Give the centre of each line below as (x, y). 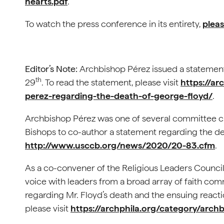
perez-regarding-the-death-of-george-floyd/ (119, 96)
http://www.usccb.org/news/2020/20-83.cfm (120, 145)
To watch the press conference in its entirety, (114, 24)
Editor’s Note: (52, 69)
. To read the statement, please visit (111, 82)
